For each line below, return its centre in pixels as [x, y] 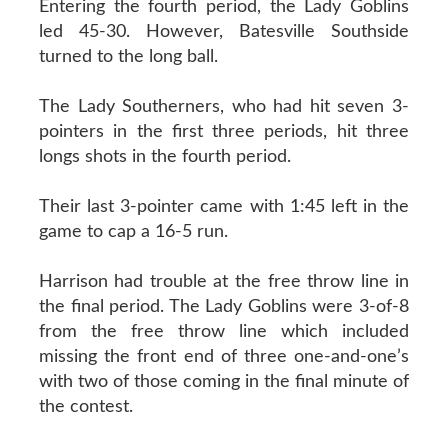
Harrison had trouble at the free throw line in [224, 281]
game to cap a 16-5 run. [133, 231]
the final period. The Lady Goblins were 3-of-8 [224, 306]
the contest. [85, 406]
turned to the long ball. [128, 56]
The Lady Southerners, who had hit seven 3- [224, 106]
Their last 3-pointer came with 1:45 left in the [224, 206]
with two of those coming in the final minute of [224, 381]
